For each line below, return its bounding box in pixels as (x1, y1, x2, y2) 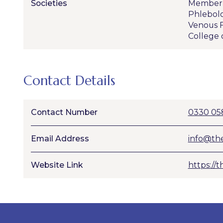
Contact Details (23, 72, 115, 89)
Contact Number (31, 108, 98, 117)
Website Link (31, 160, 83, 170)
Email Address (31, 134, 89, 143)
